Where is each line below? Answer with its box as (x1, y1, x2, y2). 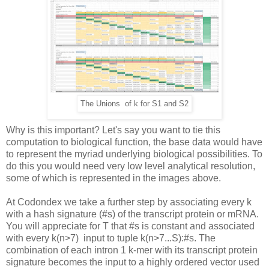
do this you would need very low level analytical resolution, (6, 160, 255, 171)
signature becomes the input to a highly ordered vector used (6, 256, 259, 267)
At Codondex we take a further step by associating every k (6, 196, 252, 207)
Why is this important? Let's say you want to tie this (6, 124, 220, 135)
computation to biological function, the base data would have (6, 136, 262, 147)
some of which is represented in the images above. (6, 172, 221, 183)
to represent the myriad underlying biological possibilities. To (6, 148, 262, 159)
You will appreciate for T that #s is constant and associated (6, 220, 255, 231)
